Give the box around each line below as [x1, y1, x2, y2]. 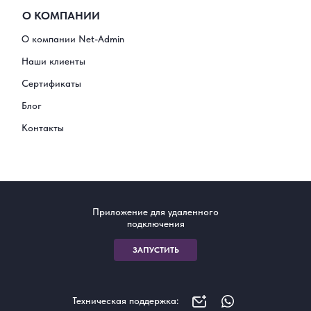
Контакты [22, 122, 64, 134]
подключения [126, 218, 185, 230]
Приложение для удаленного [92, 206, 219, 218]
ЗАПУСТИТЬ [132, 244, 179, 255]
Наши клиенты [22, 56, 85, 67]
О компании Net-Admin [22, 33, 124, 45]
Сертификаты [22, 78, 81, 90]
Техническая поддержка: [72, 295, 178, 307]
